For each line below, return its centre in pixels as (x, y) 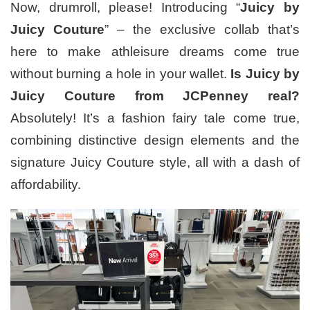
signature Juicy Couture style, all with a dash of (155, 162)
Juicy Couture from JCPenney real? (155, 95)
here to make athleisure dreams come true (155, 51)
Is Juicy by (263, 73)
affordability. (46, 184)
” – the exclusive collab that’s (202, 29)
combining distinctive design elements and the (155, 140)
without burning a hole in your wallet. (119, 73)
